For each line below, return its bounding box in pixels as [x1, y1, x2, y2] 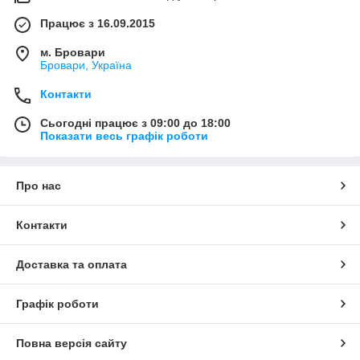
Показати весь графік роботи [40, 129, 208, 143]
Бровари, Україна [40, 59, 132, 72]
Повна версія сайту [16, 337, 127, 350]
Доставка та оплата [16, 258, 127, 272]
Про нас [16, 179, 61, 193]
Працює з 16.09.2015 [40, 17, 155, 31]
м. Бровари [40, 46, 105, 59]
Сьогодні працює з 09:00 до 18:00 [40, 117, 231, 130]
